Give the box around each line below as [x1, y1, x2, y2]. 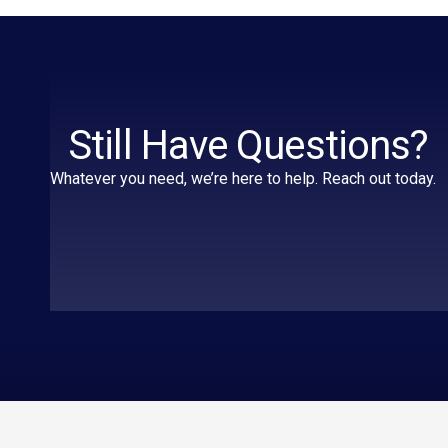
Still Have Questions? [68, 122, 429, 170]
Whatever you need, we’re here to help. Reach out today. [50, 169, 436, 189]
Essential [335, 402, 413, 427]
